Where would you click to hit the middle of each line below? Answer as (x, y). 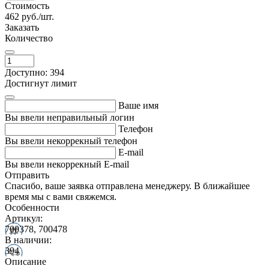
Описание (26, 261)
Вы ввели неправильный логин (70, 117)
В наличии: (28, 240)
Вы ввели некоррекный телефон (71, 141)
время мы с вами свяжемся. (61, 196)
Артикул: (24, 218)
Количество (29, 38)
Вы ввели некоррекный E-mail (67, 164)
